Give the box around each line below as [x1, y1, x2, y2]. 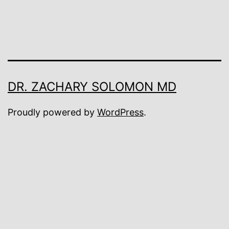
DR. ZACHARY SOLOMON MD [8, 79, 176, 95]
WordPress [97, 107, 144, 118]
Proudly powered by [8, 107, 97, 118]
